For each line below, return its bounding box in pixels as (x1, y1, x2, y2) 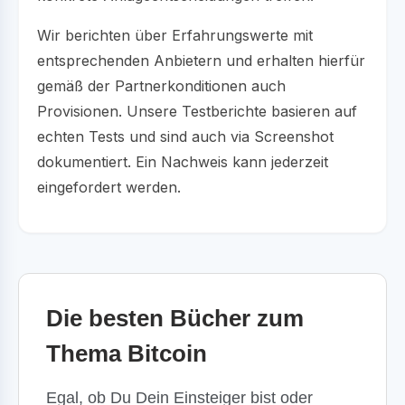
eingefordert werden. (37, 177, 181, 196)
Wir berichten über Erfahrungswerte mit (37, 25, 313, 44)
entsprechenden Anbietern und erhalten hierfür (37, 51, 365, 70)
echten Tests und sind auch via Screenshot (37, 127, 334, 146)
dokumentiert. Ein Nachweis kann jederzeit (37, 152, 328, 171)
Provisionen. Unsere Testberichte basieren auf (37, 101, 357, 120)
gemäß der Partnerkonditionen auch (37, 76, 286, 95)
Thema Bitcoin (46, 339, 207, 367)
